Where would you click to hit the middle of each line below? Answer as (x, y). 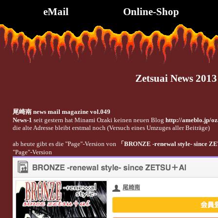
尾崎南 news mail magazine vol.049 (61, 111)
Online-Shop (151, 12)
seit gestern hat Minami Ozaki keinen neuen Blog (99, 120)
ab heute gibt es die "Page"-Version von (65, 144)
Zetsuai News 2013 (176, 79)
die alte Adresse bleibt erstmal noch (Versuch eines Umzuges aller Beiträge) (111, 127)
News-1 (22, 120)
